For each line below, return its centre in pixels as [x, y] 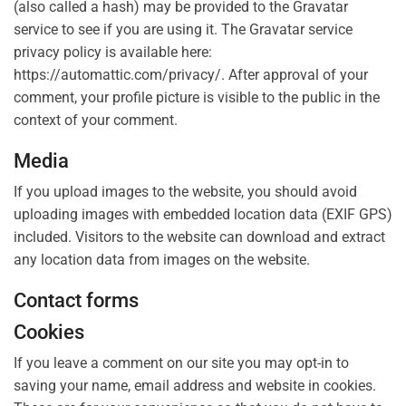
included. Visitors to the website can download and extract [199, 237]
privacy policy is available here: [113, 53]
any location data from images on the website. [162, 260]
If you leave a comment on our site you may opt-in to [181, 362]
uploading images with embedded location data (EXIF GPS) [203, 215]
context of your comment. [96, 121]
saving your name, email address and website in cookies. [195, 385]
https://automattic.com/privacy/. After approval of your [191, 75]
